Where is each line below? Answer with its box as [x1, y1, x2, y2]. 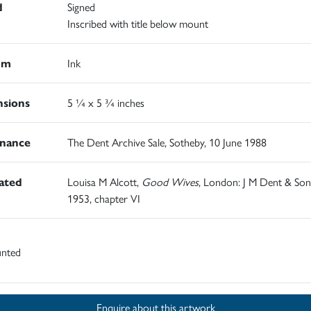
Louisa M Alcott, [67, 174, 142, 190]
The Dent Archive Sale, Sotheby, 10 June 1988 [67, 134, 267, 151]
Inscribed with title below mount [67, 15, 208, 32]
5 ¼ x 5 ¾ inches [67, 94, 144, 111]
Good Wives [141, 174, 199, 190]
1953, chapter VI [67, 190, 140, 207]
